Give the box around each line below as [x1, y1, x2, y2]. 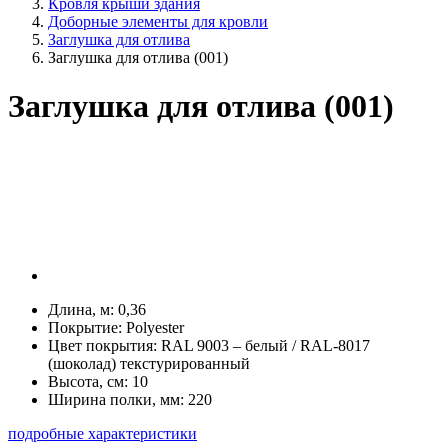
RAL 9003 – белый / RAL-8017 [161, 337, 370, 355]
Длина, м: [48, 301, 118, 319]
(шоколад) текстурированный [48, 355, 250, 373]
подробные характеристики [8, 425, 197, 443]
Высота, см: [48, 373, 132, 391]
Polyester [126, 319, 184, 337]
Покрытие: [48, 319, 126, 337]
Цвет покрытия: [48, 337, 161, 355]
